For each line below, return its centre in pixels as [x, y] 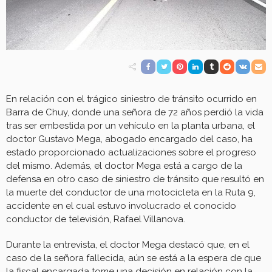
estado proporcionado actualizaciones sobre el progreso [131, 152]
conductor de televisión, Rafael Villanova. [96, 219]
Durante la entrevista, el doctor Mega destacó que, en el [128, 244]
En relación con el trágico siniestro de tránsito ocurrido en [131, 99]
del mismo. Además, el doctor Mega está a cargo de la [124, 165]
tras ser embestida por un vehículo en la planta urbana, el [131, 125]
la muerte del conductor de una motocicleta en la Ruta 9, [131, 192]
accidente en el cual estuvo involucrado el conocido [121, 206]
